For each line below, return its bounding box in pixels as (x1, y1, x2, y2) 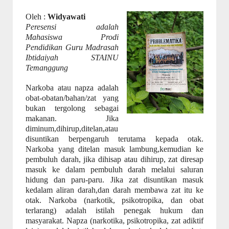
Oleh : (26, 12, 45, 21)
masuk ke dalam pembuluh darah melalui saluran (26, 165, 203, 174)
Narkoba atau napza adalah (26, 83, 119, 92)
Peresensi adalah (26, 22, 119, 31)
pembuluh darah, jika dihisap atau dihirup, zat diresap (26, 155, 203, 164)
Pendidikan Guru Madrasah (26, 43, 119, 52)
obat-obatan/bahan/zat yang (26, 94, 119, 102)
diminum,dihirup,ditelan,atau (26, 124, 118, 133)
